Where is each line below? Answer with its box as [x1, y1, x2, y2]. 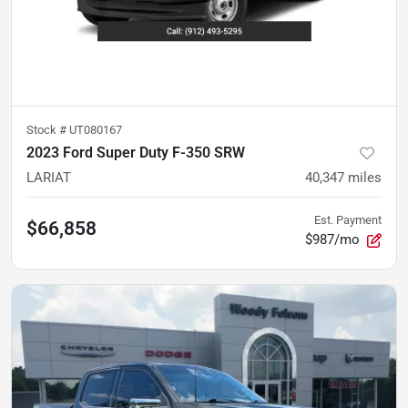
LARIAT [26, 168, 71, 186]
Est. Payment [314, 212, 382, 227]
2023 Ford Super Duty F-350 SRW [26, 143, 245, 161]
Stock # [26, 122, 69, 137]
